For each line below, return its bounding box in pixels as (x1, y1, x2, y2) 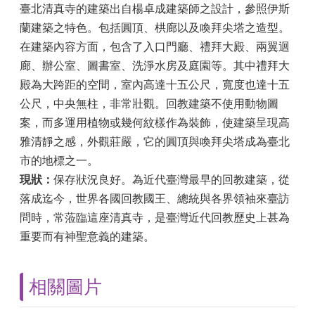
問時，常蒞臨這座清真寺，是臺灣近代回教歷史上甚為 (20, 212, 290, 224)
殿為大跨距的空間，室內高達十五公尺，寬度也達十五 (20, 79, 290, 91)
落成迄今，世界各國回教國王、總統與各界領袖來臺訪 (20, 193, 290, 205)
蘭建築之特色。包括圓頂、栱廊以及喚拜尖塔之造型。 (20, 22, 290, 34)
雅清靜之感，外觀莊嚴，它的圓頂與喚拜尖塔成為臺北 (20, 136, 290, 148)
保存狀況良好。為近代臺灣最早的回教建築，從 (53, 174, 290, 186)
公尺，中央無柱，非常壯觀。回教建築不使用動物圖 (20, 98, 278, 110)
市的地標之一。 (20, 155, 98, 167)
